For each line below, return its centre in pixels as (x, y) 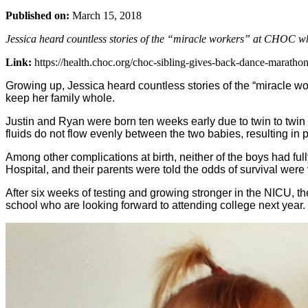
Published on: (37, 15)
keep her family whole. (60, 98)
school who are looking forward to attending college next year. (155, 205)
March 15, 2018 (106, 15)
